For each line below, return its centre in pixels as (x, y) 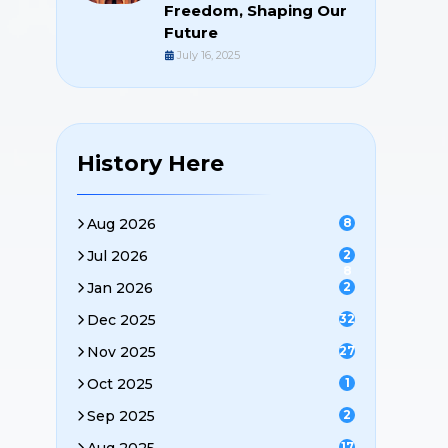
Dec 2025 (121, 320)
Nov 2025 (121, 352)
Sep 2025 (121, 416)
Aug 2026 (121, 224)
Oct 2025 (120, 384)
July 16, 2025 (208, 55)
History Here (150, 163)
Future (191, 32)
